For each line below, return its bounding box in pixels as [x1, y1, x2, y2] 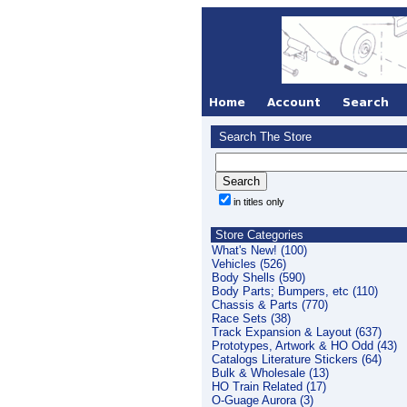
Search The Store [215, 130, 312, 144]
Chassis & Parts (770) [212, 298, 328, 312]
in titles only [233, 196, 284, 207]
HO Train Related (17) [212, 380, 326, 393]
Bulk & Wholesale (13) [212, 366, 329, 380]
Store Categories [212, 228, 303, 242]
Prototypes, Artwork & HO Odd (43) [212, 339, 397, 352]
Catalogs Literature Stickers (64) [212, 352, 382, 366]
